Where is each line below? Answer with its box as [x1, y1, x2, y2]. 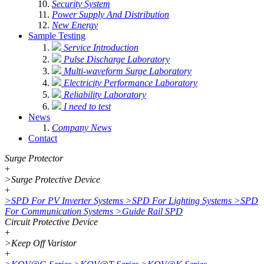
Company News [52, 123, 111, 133]
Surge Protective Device [11, 174, 100, 184]
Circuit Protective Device [5, 217, 98, 227]
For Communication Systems [5, 206, 113, 216]
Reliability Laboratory [64, 90, 146, 100]
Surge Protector [5, 153, 63, 163]
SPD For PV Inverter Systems [11, 196, 123, 206]
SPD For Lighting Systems [132, 196, 232, 206]
